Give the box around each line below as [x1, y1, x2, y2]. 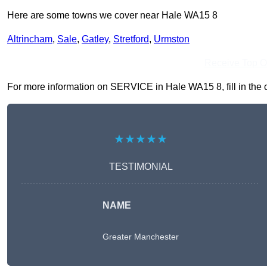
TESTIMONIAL [108, 162, 173, 172]
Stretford [113, 34, 149, 44]
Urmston [154, 34, 190, 44]
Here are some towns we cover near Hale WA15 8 [7, 10, 218, 20]
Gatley [82, 34, 108, 44]
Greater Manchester [103, 232, 179, 241]
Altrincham [7, 34, 52, 44]
